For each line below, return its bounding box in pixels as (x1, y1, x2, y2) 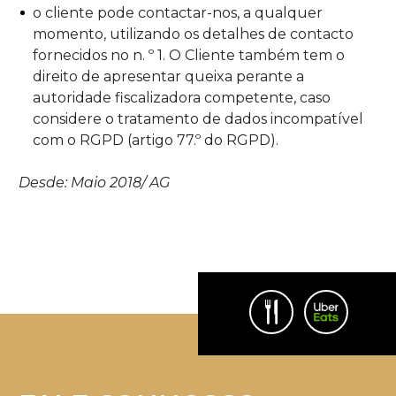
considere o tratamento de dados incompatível (33, 110, 363, 127)
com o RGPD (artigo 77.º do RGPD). (33, 131, 278, 148)
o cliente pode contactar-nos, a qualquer (33, 4, 323, 21)
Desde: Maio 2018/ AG (19, 173, 170, 191)
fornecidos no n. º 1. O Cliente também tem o (33, 46, 345, 64)
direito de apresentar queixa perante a (33, 67, 304, 85)
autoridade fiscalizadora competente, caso (33, 88, 331, 106)
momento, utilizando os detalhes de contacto (33, 25, 354, 42)
